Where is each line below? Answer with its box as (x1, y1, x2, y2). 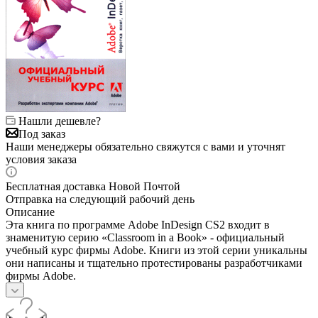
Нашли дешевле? (18, 114, 101, 127)
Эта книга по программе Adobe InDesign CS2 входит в (6, 218, 270, 231)
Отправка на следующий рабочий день (6, 192, 194, 205)
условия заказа (6, 153, 77, 165)
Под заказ (18, 127, 65, 140)
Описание (6, 205, 55, 218)
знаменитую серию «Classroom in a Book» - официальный (6, 231, 285, 243)
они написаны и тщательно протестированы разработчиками (6, 256, 302, 269)
